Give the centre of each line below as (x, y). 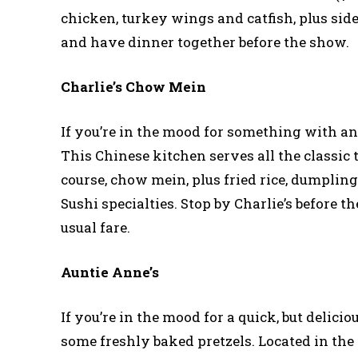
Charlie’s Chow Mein (133, 86)
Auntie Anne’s (110, 272)
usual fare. (95, 227)
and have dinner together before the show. (205, 42)
